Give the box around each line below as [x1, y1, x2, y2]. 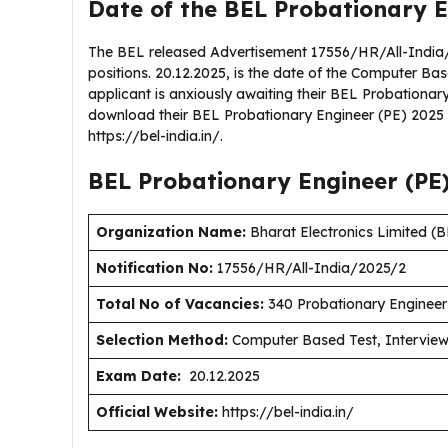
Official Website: [96, 403, 218, 421]
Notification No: [96, 259, 213, 277]
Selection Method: [96, 331, 228, 349]
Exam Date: [96, 367, 181, 385]
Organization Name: [96, 223, 246, 241]
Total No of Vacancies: [96, 295, 264, 313]
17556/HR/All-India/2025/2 [213, 259, 410, 277]
